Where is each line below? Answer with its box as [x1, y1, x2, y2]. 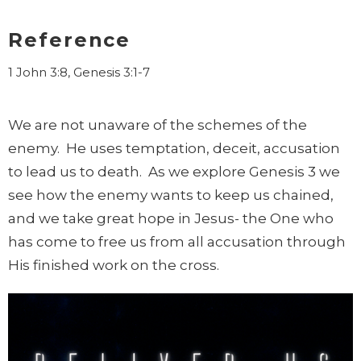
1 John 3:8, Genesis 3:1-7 [8, 64, 150, 80]
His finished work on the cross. [8, 256, 219, 273]
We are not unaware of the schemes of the [8, 116, 307, 133]
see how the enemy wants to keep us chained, [8, 186, 334, 203]
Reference [8, 27, 131, 52]
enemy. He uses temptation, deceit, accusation [8, 139, 340, 156]
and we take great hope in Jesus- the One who [8, 210, 334, 226]
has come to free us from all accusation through [8, 233, 346, 250]
